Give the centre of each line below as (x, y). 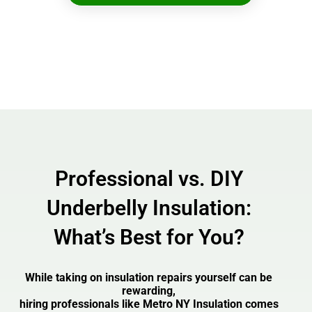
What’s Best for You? (149, 237)
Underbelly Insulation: (149, 208)
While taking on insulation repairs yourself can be (149, 278)
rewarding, (149, 291)
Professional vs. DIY (149, 178)
